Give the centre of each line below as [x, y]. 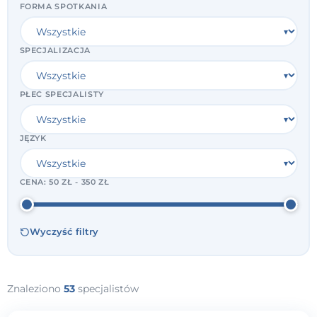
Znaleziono [35, 288]
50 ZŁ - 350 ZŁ [79, 182]
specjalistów [107, 288]
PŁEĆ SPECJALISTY [62, 94]
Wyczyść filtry [64, 232]
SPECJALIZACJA [55, 51]
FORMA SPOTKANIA [63, 7]
